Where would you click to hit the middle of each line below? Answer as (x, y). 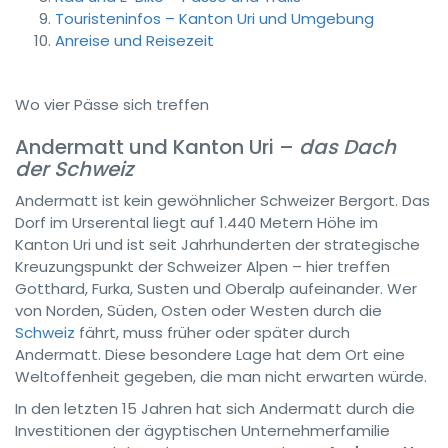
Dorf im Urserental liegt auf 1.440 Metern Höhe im (196, 222)
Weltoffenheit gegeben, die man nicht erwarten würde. (221, 376)
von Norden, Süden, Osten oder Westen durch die (198, 310)
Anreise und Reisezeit (134, 40)
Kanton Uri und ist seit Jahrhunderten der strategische (217, 244)
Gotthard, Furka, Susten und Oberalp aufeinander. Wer (216, 288)
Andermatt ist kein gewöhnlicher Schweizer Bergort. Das (222, 200)
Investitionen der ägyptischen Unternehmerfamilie (202, 430)
